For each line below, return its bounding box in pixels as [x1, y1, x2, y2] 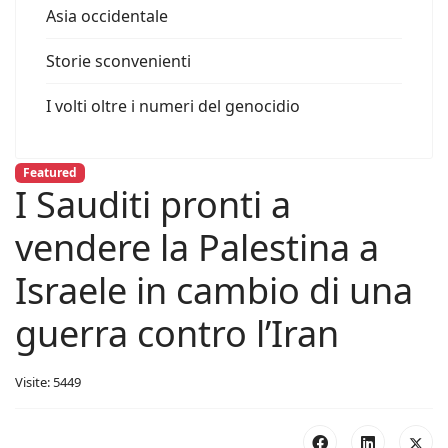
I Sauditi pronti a [15, 180, 291, 230]
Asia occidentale [46, 5, 168, 27]
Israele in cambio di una [15, 266, 413, 316]
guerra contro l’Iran [15, 309, 339, 359]
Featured [22, 164, 77, 181]
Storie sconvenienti [46, 50, 191, 72]
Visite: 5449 [15, 373, 81, 392]
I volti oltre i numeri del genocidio [46, 95, 300, 117]
